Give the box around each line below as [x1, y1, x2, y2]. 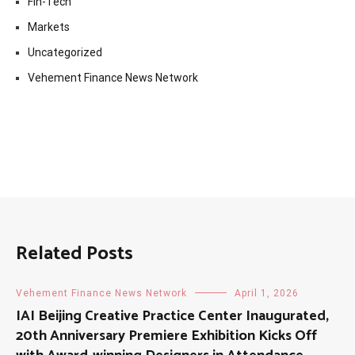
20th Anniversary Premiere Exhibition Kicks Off [16, 323, 317, 348]
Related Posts [16, 238, 133, 269]
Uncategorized [28, 45, 102, 59]
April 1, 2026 [235, 287, 299, 299]
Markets [28, 20, 70, 33]
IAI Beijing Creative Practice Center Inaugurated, [16, 303, 329, 328]
